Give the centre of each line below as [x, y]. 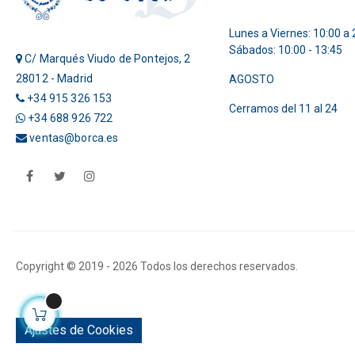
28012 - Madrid [54, 78]
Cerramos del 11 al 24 [283, 109]
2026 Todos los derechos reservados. [205, 266]
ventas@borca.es [74, 137]
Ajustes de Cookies [79, 330]
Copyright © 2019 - [64, 266]
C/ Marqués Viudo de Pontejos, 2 [107, 58]
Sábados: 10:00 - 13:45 [285, 50]
